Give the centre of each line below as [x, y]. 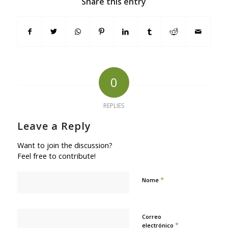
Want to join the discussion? [65, 145]
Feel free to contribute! [56, 156]
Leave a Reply [54, 126]
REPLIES [114, 105]
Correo [151, 216]
